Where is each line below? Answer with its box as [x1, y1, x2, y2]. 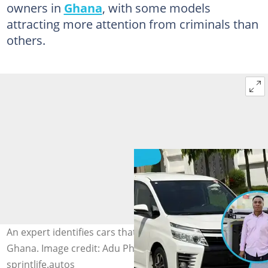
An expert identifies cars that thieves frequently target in [6, 225, 261, 239]
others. [6, 31, 45, 48]
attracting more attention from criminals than [6, 15, 258, 32]
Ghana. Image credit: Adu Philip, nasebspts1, [6, 241, 207, 255]
